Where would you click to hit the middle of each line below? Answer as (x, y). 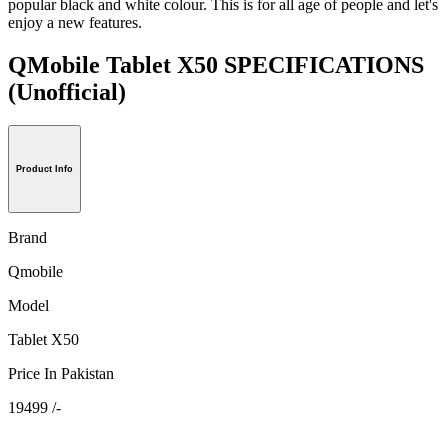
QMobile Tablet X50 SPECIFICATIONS (216, 64)
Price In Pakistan (61, 374)
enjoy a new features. (75, 22)
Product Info (44, 169)
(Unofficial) (67, 91)
